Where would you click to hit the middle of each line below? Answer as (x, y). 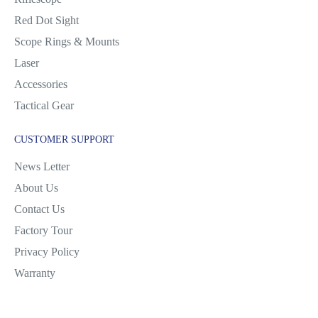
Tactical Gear (44, 105)
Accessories (41, 84)
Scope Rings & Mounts (67, 42)
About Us (36, 188)
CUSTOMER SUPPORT (64, 139)
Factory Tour (43, 230)
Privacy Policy (47, 252)
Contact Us (39, 209)
